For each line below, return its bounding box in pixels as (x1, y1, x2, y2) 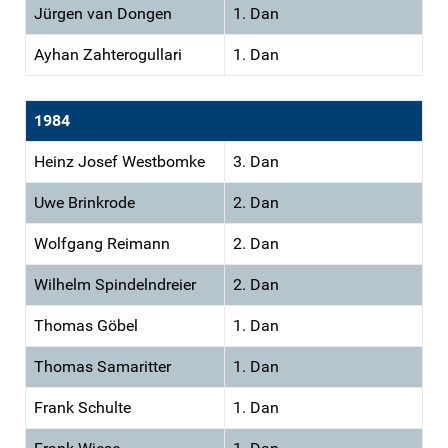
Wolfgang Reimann (34, 233, 170, 253)
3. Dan (233, 151, 279, 171)
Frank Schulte (34, 397, 131, 417)
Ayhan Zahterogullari (34, 44, 182, 64)
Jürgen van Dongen (34, 3, 172, 23)
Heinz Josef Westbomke (34, 151, 205, 171)
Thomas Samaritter (34, 356, 171, 376)
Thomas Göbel (34, 315, 138, 335)
